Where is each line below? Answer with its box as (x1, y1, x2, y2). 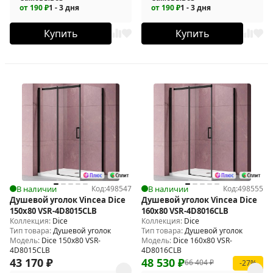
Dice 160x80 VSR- (173, 235, 232, 246)
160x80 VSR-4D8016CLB (141, 205, 229, 216)
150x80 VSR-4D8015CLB (10, 205, 97, 216)
